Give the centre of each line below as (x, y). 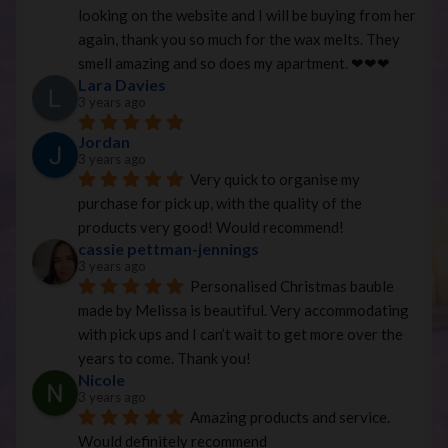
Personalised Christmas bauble (292, 285)
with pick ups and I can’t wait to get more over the (240, 333)
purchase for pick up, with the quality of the (220, 202)
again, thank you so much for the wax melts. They (239, 38)
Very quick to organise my (275, 178)
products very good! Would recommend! (211, 226)
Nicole (101, 379)
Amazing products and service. (290, 416)
